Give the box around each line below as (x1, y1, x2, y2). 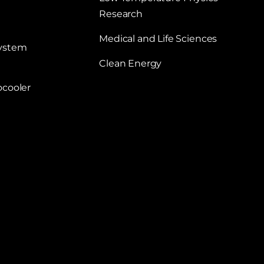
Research (99, 8, 143, 20)
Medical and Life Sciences (99, 32, 217, 44)
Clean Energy (99, 57, 162, 69)
